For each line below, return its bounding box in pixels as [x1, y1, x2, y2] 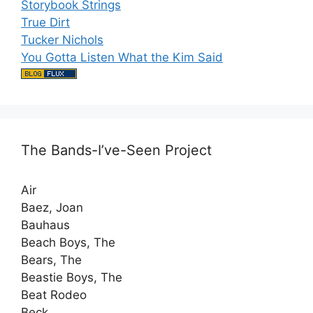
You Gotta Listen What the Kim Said [21, 50, 223, 64]
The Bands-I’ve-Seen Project [21, 141, 212, 159]
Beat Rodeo [21, 287, 87, 302]
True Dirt [21, 15, 70, 29]
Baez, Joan [21, 200, 83, 214]
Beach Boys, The [21, 235, 115, 249]
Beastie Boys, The [21, 270, 122, 284]
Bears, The [21, 252, 82, 267]
